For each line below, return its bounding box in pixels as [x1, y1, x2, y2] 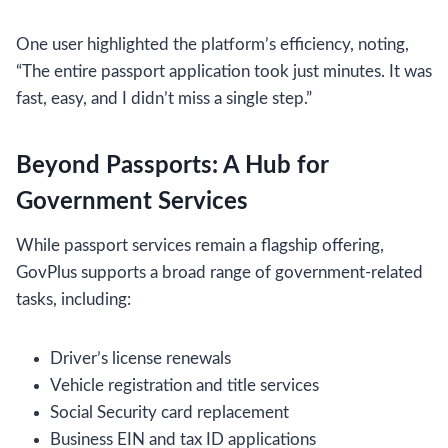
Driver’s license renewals [50, 350, 231, 367]
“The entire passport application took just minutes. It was [16, 63, 432, 80]
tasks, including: [16, 291, 131, 308]
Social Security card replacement [50, 404, 289, 421]
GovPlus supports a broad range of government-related [16, 264, 423, 281]
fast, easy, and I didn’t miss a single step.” [16, 90, 312, 107]
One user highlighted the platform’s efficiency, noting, [16, 36, 409, 53]
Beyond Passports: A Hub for [16, 154, 328, 178]
